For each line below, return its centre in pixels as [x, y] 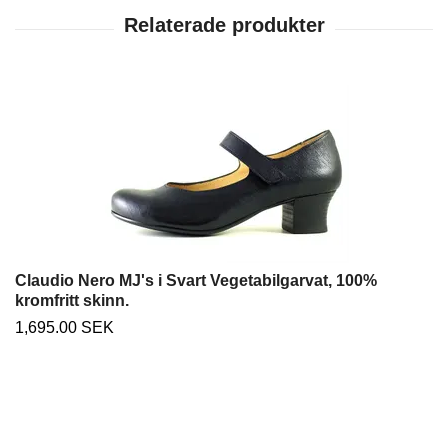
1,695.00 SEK [64, 328]
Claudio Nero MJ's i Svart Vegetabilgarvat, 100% [196, 281]
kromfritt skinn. [72, 301]
